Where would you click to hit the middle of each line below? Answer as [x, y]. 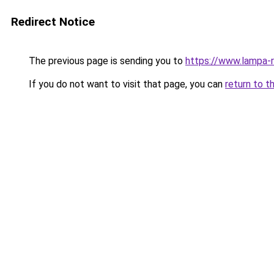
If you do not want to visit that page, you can [126, 84]
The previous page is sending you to [106, 61]
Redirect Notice [53, 22]
